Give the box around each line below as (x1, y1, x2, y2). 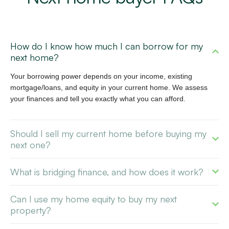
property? (10, 204, 59, 216)
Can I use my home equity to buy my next (10, 193, 177, 204)
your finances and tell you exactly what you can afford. (10, 94, 186, 103)
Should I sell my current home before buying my (10, 127, 207, 139)
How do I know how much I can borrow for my (10, 40, 203, 52)
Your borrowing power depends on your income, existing (10, 72, 192, 80)
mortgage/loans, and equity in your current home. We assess (10, 83, 208, 91)
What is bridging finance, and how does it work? (10, 166, 212, 177)
